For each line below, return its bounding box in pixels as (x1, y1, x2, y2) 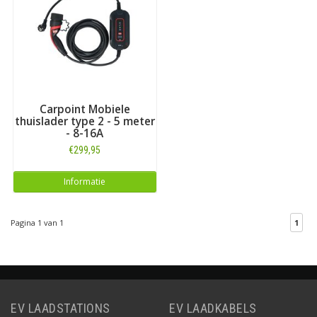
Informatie (64, 175, 105, 188)
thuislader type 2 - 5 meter (14, 113, 155, 129)
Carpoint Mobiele (39, 101, 130, 117)
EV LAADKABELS (169, 301, 257, 316)
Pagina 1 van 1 (11, 217, 64, 228)
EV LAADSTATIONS (11, 301, 110, 316)
